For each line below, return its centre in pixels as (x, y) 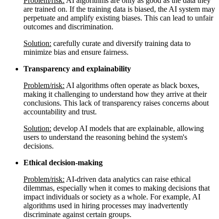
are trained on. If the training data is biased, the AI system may (119, 9)
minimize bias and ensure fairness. (76, 52)
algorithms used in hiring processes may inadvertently (106, 205)
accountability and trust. (60, 111)
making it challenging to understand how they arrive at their (115, 94)
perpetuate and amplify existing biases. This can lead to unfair (118, 18)
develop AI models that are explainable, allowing (128, 128)
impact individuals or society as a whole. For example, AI (112, 197)
